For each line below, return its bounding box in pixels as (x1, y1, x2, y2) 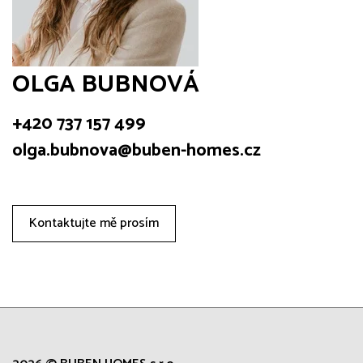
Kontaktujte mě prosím (29, 212, 159, 235)
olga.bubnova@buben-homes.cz (12, 136, 261, 166)
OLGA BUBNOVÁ (12, 65, 199, 105)
